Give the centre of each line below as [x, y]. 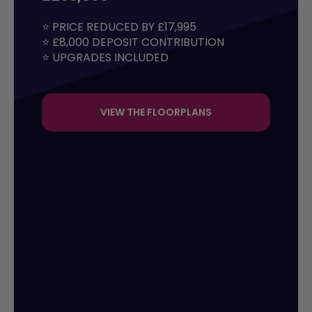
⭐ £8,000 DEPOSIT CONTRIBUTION [133, 42]
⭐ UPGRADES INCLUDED [105, 58]
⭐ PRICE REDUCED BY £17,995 [120, 27]
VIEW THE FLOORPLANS [156, 112]
